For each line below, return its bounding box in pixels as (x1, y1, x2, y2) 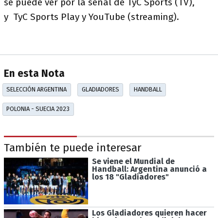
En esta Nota (4, 68, 65, 80)
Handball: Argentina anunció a (91, 164, 207, 174)
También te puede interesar (4, 141, 142, 155)
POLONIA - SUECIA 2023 (6, 105, 70, 113)
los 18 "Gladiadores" (91, 172, 169, 182)
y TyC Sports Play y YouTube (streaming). (4, 11, 179, 22)
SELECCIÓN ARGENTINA (6, 86, 67, 93)
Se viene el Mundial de (91, 156, 175, 166)
